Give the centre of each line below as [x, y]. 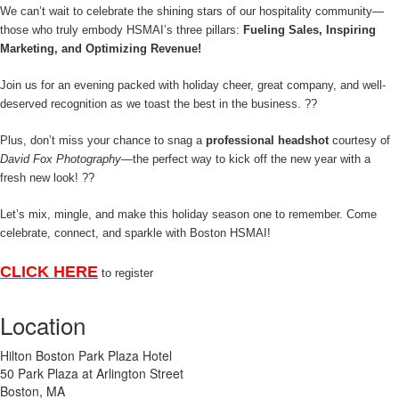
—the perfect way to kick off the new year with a [246, 159]
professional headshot [267, 140]
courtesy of [359, 140]
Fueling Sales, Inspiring [309, 30]
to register [126, 273]
